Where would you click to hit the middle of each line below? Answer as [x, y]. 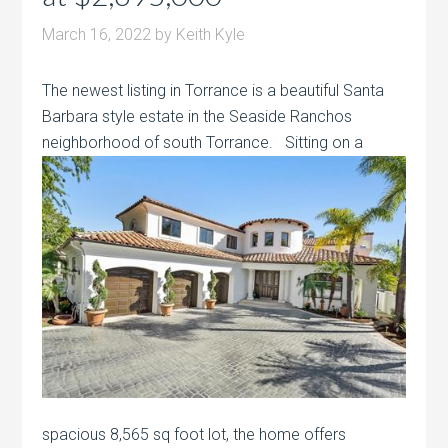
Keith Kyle [211, 35]
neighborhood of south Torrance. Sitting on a [203, 143]
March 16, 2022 [97, 35]
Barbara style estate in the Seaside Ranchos [197, 117]
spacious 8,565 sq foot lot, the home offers [194, 435]
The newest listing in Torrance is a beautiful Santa [213, 91]
